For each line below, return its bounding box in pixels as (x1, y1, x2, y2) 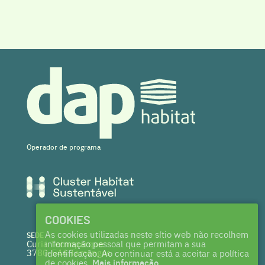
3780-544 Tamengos (27, 246, 111, 258)
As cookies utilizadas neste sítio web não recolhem (45, 228, 248, 240)
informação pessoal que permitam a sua (45, 237, 206, 250)
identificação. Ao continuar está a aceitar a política (45, 247, 249, 259)
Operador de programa (27, 141, 101, 151)
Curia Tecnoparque (27, 237, 104, 250)
